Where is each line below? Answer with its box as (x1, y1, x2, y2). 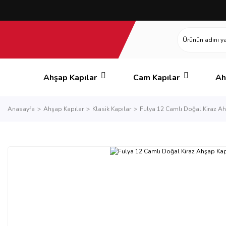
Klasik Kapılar (92, 105, 131, 113)
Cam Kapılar (133, 72, 180, 83)
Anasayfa (8, 105, 35, 113)
